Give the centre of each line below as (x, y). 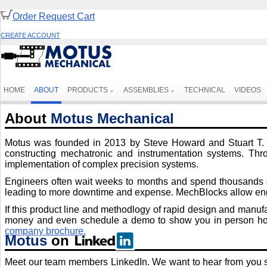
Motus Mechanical (112, 118)
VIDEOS (248, 90)
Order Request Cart (54, 16)
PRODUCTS (88, 90)
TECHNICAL (205, 90)
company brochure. (45, 231)
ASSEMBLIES (146, 90)
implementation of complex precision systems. (102, 164)
